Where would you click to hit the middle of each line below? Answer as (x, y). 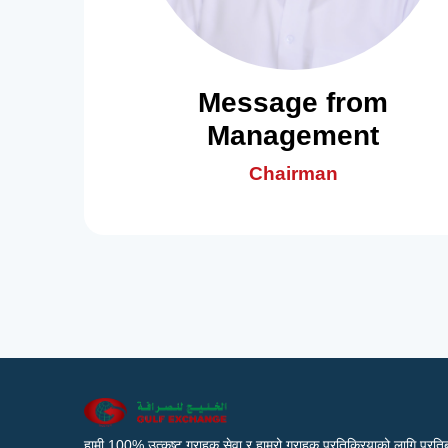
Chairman (293, 173)
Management (293, 135)
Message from (293, 102)
